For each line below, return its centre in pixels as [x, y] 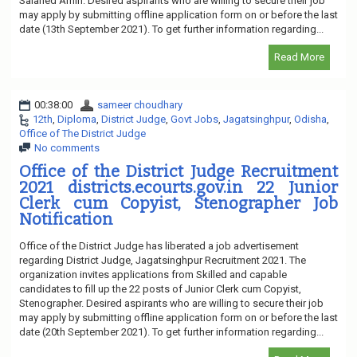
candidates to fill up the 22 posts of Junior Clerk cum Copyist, [160, 288]
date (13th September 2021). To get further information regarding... [171, 29]
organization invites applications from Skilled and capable [153, 274]
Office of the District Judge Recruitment [178, 171]
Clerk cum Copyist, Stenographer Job [178, 203]
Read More [299, 57]
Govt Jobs [194, 119]
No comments [67, 147]
